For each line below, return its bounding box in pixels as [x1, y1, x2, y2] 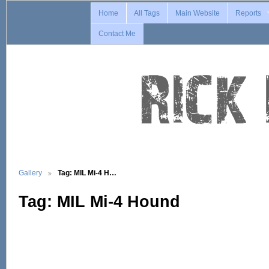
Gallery [19, 168, 42, 177]
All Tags [134, 8, 160, 17]
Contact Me [98, 29, 136, 38]
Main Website [175, 8, 220, 17]
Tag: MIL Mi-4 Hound [19, 192, 180, 211]
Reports [235, 8, 262, 17]
